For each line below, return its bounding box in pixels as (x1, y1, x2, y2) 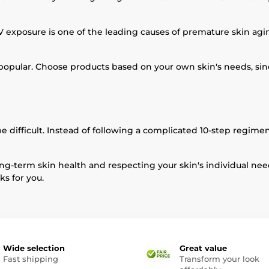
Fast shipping (2, 254, 58, 264)
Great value (180, 243, 227, 253)
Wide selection (2, 243, 65, 253)
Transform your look (180, 254, 259, 264)
